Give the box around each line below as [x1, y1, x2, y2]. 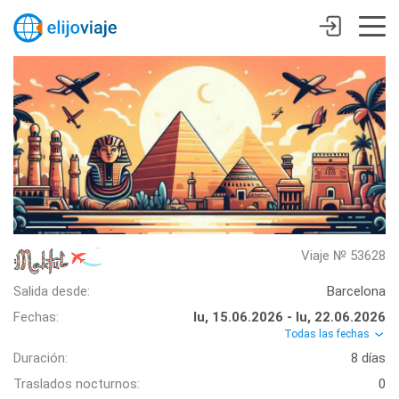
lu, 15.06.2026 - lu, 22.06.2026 [193, 308, 386, 325]
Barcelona [327, 282, 386, 299]
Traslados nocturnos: [13, 375, 140, 392]
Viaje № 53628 [301, 248, 386, 264]
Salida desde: [13, 282, 90, 299]
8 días [351, 349, 386, 366]
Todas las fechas [284, 327, 372, 340]
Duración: [13, 349, 68, 366]
